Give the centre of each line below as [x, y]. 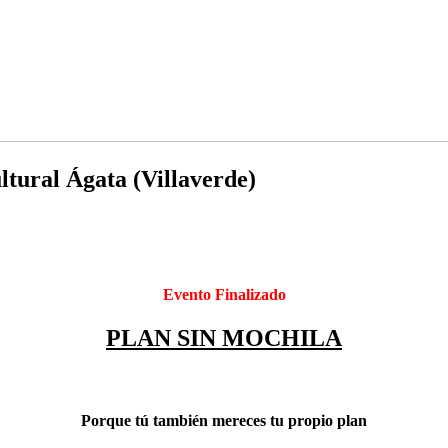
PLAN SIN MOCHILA [224, 338]
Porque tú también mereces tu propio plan [224, 420]
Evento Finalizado [224, 295]
